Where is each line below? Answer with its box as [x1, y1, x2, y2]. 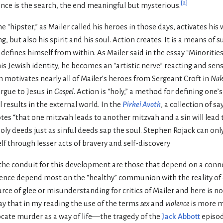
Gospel [54, 88, 74, 96]
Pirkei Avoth [122, 101, 161, 109]
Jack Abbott [162, 212, 200, 221]
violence [165, 199, 189, 208]
